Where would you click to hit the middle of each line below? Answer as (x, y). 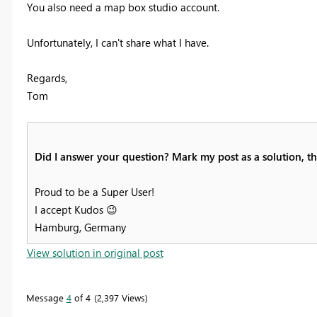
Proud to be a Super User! (94, 191)
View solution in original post (95, 252)
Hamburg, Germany (80, 227)
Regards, (47, 77)
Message (46, 297)
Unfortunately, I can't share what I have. (117, 42)
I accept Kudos (70, 209)
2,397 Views (121, 297)
